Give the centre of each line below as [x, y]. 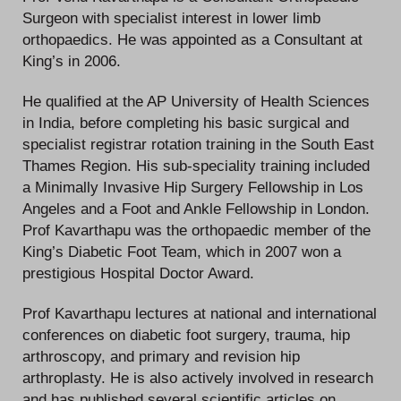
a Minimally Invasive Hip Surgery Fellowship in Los [193, 187]
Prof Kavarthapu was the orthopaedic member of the [196, 230]
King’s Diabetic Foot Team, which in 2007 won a [182, 251]
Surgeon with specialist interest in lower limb [171, 18]
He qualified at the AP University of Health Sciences [196, 101]
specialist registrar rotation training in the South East [198, 144]
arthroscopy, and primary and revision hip [161, 356]
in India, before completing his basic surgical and [186, 122]
